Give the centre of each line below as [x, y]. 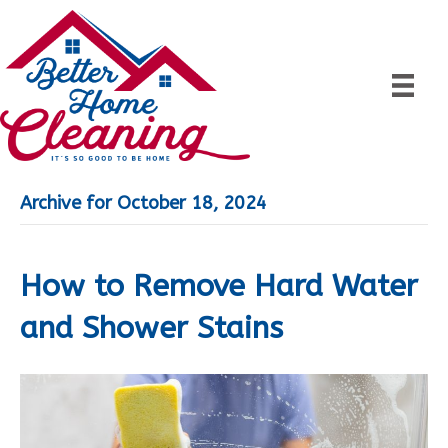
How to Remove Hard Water [219, 286]
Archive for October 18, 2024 [143, 203]
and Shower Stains [151, 328]
